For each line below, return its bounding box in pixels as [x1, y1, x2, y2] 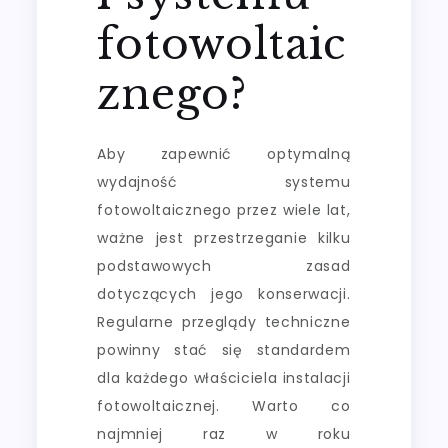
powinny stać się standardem [97, 339, 351, 360]
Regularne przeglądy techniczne [97, 311, 351, 332]
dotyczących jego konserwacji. [97, 283, 351, 304]
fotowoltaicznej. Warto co [97, 395, 351, 416]
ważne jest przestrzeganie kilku [97, 227, 351, 248]
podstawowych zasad [97, 255, 351, 276]
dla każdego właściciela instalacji [97, 367, 351, 388]
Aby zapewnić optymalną [97, 143, 351, 164]
